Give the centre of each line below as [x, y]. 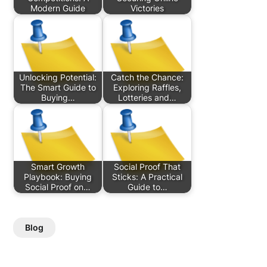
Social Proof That [148, 167]
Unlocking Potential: [58, 77]
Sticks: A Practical [148, 177]
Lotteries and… [148, 98]
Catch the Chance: [148, 77]
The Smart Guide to [58, 88]
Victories [148, 8]
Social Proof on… [58, 187]
